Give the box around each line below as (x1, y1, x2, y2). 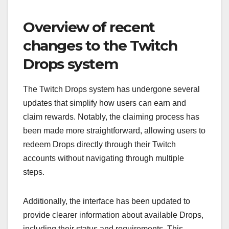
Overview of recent (23, 18, 155, 36)
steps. (23, 167, 44, 176)
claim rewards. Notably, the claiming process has (23, 112, 199, 121)
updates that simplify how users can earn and (23, 98, 186, 107)
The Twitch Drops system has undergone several (23, 84, 200, 94)
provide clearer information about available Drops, (23, 210, 203, 219)
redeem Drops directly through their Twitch (23, 140, 176, 149)
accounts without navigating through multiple (23, 153, 184, 163)
